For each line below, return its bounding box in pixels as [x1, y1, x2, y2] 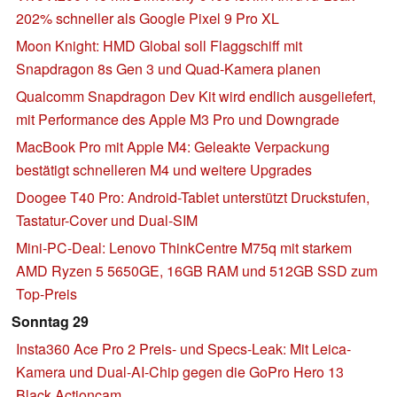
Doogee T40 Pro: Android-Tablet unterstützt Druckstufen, [16, 186, 370, 207]
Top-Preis [16, 283, 77, 304]
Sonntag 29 [12, 310, 89, 331]
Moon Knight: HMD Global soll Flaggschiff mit [16, 35, 302, 56]
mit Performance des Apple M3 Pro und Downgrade [16, 108, 339, 129]
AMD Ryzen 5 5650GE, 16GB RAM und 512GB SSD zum [16, 260, 378, 281]
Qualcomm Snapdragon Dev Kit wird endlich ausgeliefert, [16, 85, 376, 106]
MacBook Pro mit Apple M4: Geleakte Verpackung [16, 136, 330, 157]
